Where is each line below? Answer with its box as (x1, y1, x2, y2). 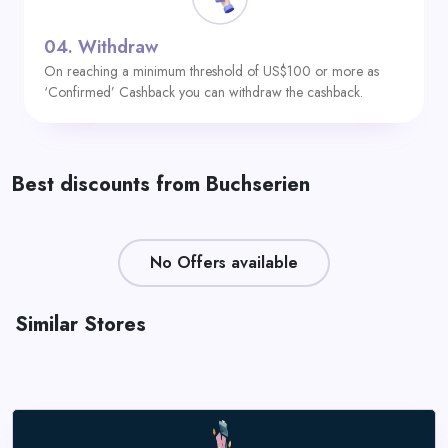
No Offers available (150, 251, 298, 274)
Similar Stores (15, 310, 146, 339)
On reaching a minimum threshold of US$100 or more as (44, 61, 379, 81)
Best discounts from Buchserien (12, 170, 310, 199)
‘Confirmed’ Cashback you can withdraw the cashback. (44, 82, 363, 102)
